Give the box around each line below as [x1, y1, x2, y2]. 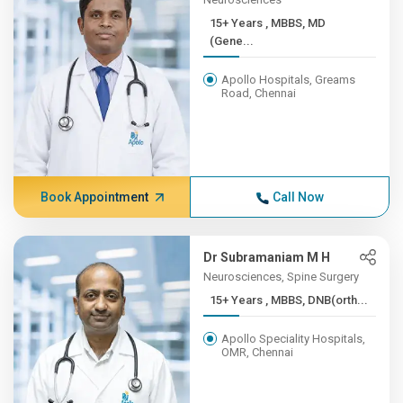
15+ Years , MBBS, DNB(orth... [265, 293, 369, 307]
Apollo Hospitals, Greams [221, 73, 356, 86]
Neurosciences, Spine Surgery [203, 270, 360, 283]
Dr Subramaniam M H [203, 250, 331, 264]
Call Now [272, 190, 324, 204]
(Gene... [210, 34, 255, 48]
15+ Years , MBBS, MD [210, 16, 266, 30]
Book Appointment [40, 190, 148, 204]
